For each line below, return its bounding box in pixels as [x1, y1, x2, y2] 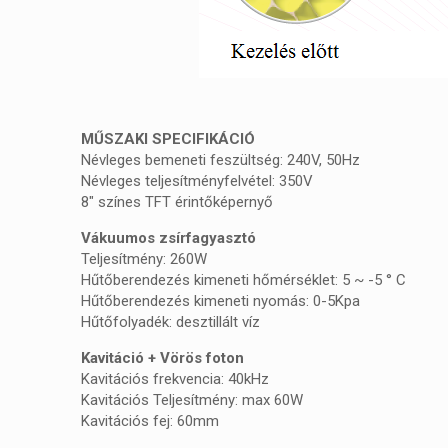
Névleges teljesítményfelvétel [81, 171, 273, 190]
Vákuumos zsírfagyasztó [81, 228, 257, 247]
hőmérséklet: [253, 270, 339, 289]
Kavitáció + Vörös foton [81, 348, 245, 367]
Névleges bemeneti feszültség [81, 150, 281, 169]
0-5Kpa [313, 291, 361, 310]
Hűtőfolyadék [81, 312, 170, 331]
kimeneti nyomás [194, 291, 307, 310]
